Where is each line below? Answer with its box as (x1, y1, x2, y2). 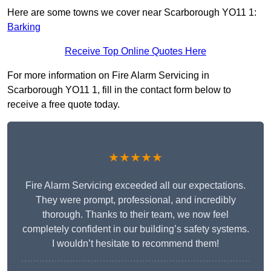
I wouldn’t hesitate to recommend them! (52, 238, 219, 249)
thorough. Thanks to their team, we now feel (42, 209, 229, 220)
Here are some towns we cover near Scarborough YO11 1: (7, 7, 256, 18)
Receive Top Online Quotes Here (65, 46, 206, 57)
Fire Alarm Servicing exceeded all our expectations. (25, 180, 246, 191)
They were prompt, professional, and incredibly (35, 195, 236, 206)
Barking (7, 22, 41, 33)
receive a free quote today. (7, 99, 120, 110)
